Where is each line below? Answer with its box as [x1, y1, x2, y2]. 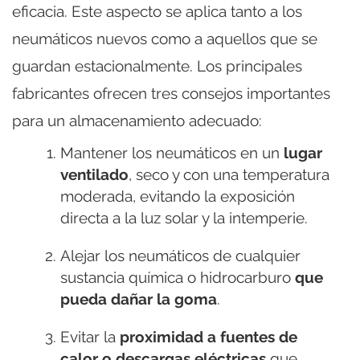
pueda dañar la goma [60, 290, 217, 309]
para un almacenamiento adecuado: [12, 112, 262, 130]
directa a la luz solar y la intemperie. [60, 209, 308, 227]
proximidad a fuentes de [120, 328, 297, 346]
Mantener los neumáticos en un [60, 144, 284, 162]
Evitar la [60, 328, 120, 346]
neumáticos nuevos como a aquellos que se [12, 30, 317, 48]
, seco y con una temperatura [129, 166, 329, 184]
